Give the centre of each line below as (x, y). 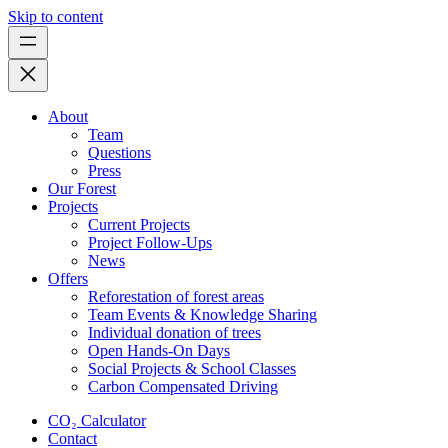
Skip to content (55, 16)
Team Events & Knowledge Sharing (202, 314)
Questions (119, 152)
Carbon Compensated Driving (183, 386)
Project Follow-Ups (150, 242)
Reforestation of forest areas (176, 296)
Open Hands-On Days (159, 350)
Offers (68, 278)
